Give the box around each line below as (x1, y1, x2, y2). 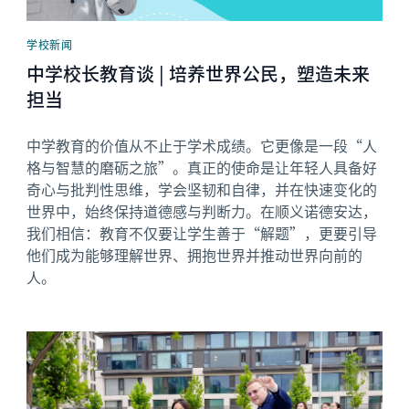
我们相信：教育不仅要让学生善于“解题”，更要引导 (26, 221, 378, 244)
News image (26, 329, 108, 349)
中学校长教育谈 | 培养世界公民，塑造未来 (26, 59, 371, 87)
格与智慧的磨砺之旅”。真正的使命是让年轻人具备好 (26, 155, 378, 178)
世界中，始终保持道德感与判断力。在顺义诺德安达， (26, 199, 378, 222)
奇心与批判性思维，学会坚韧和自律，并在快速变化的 (26, 177, 378, 200)
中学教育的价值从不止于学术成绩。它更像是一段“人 (26, 133, 378, 156)
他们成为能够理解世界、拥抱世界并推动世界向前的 (26, 243, 363, 266)
